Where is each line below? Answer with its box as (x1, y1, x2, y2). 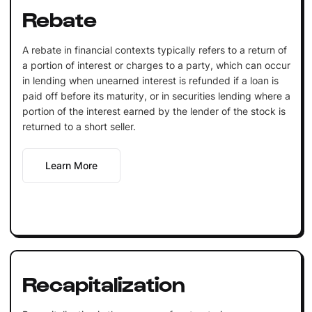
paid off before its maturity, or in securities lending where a (22, 89, 290, 102)
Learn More (45, 159, 97, 171)
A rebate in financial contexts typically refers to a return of (22, 43, 287, 56)
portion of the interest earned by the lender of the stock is (22, 104, 286, 117)
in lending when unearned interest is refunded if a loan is (22, 74, 279, 86)
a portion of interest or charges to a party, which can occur (22, 58, 290, 71)
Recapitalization (22, 270, 185, 295)
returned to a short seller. (22, 120, 136, 132)
